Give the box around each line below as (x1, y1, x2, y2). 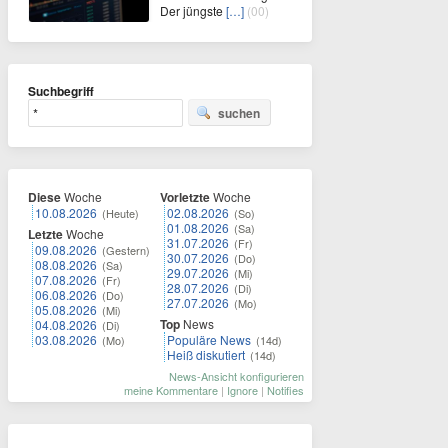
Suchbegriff (28, 81, 94, 100)
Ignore (227, 381, 258, 398)
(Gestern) (102, 241, 150, 258)
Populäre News (167, 330, 251, 348)
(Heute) (102, 204, 139, 221)
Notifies (267, 381, 304, 398)
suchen (218, 103, 260, 122)
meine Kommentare (124, 381, 218, 398)
